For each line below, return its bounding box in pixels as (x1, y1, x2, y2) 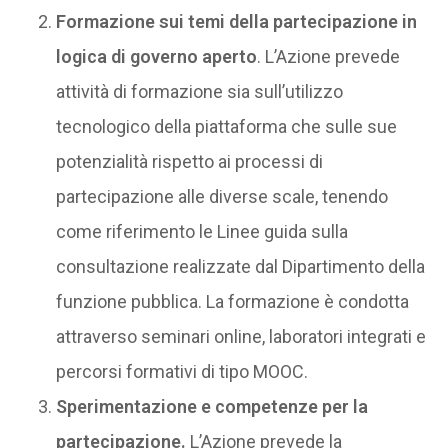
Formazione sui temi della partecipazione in (55, 11, 417, 32)
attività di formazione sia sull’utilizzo (55, 81, 343, 102)
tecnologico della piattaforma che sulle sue (55, 116, 397, 137)
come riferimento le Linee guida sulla (55, 221, 348, 242)
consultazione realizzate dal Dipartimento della (55, 256, 425, 277)
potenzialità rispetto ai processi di (55, 151, 323, 172)
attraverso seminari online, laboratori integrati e (55, 326, 426, 347)
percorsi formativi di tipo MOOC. (55, 361, 308, 382)
